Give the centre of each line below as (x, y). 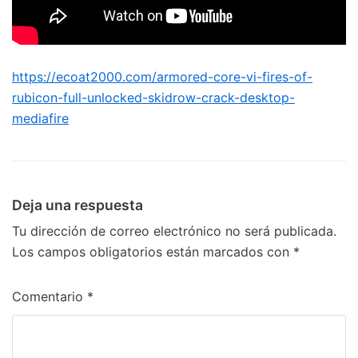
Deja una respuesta (78, 205)
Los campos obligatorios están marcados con (153, 252)
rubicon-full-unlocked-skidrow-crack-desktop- (153, 97)
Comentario (50, 296)
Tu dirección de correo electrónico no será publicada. (174, 231)
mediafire (40, 118)
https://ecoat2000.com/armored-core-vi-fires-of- (162, 77)
